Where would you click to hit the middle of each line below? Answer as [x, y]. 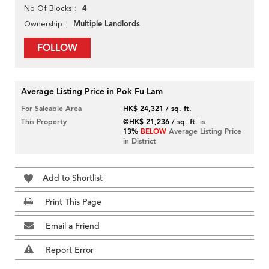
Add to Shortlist [73, 178]
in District [140, 141]
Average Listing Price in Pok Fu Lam [92, 92]
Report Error [70, 250]
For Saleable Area [51, 109]
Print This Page [73, 202]
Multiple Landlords [107, 24]
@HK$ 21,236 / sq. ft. [161, 122]
